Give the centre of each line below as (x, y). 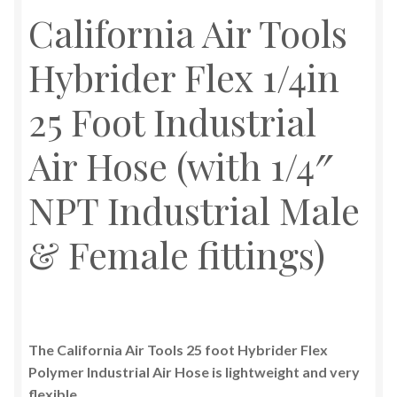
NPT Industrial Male (194, 210)
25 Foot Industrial (172, 121)
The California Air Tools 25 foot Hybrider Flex (178, 350)
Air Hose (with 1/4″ (180, 165)
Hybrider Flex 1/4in (184, 77)
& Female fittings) (177, 254)
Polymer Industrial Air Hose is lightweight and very (194, 372)
